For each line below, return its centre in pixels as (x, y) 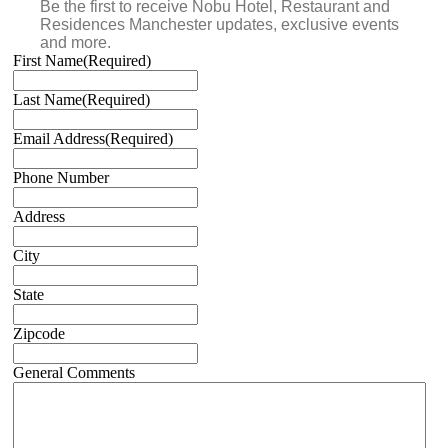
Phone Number (61, 178)
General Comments (74, 373)
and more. (75, 43)
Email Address (59, 139)
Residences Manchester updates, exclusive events (219, 25)
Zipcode (39, 334)
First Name (48, 61)
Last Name (47, 100)
